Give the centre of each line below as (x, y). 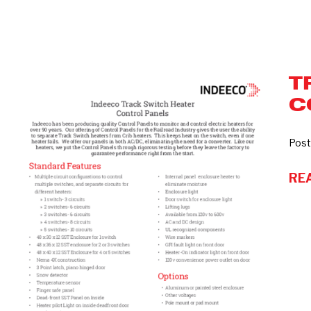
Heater (34, 123)
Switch (33, 102)
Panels (33, 165)
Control (35, 144)
